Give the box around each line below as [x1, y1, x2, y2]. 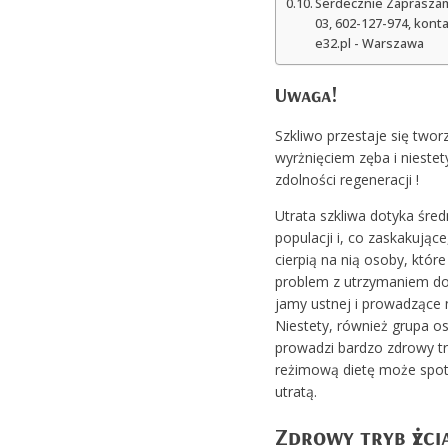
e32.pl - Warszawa [315, 34, 425, 52]
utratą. [274, 381, 317, 401]
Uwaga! [274, 81, 338, 107]
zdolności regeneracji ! [274, 169, 419, 189]
